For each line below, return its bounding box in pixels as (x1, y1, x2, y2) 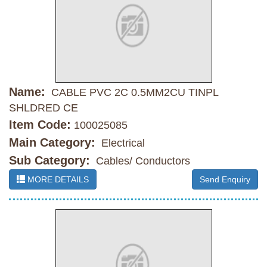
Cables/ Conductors (93, 155, 190, 167)
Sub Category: (9, 154, 90, 167)
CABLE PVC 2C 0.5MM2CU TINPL (48, 86, 218, 99)
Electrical (98, 137, 145, 150)
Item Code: (9, 118, 71, 132)
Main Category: (9, 136, 95, 150)
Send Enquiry (200, 175, 250, 185)
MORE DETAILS (25, 175, 89, 185)
